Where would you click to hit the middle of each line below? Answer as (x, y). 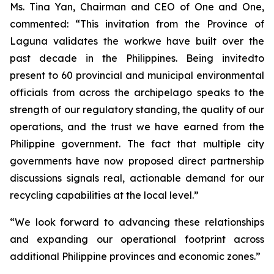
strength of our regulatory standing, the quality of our (137, 109)
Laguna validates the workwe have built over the (137, 41)
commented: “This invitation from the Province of (137, 24)
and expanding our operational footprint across (137, 239)
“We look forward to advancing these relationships (137, 222)
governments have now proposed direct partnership (137, 161)
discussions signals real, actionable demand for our (137, 178)
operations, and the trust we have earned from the (137, 126)
